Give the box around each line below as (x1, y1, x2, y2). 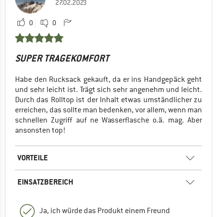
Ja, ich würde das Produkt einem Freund (39, 206, 170, 216)
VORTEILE (17, 153, 48, 163)
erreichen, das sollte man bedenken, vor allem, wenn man (15, 105, 202, 115)
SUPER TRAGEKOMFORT (15, 52, 109, 65)
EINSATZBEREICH (17, 177, 73, 187)
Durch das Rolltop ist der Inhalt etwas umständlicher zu (15, 95, 202, 105)
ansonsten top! (15, 125, 65, 136)
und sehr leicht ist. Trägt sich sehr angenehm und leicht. (15, 85, 202, 95)
